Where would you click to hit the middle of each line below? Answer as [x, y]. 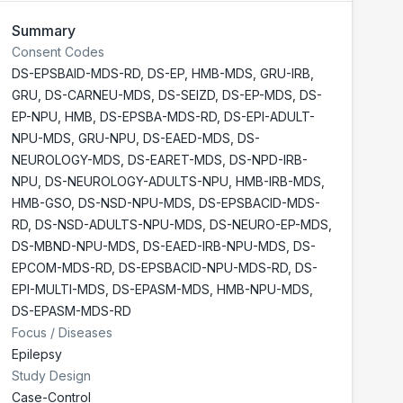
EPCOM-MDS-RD [62, 268]
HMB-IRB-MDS [278, 181]
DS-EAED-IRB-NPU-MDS [215, 246]
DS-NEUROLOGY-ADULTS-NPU [137, 181]
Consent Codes [58, 52]
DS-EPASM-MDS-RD [72, 311]
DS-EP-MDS [257, 95]
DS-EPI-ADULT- [269, 116]
